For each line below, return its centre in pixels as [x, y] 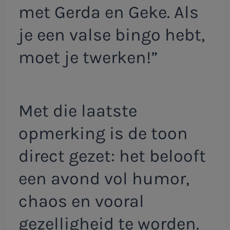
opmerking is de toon [103, 133]
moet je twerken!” [88, 58]
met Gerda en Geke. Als [108, 13]
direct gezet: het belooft [112, 156]
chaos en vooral [81, 201]
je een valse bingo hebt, [111, 35]
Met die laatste [78, 111]
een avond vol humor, [104, 178]
